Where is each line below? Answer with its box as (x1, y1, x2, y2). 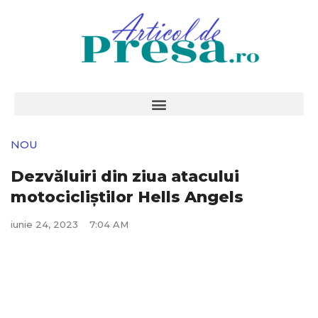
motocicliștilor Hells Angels (11, 187, 243, 207)
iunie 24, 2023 (11, 219, 78, 230)
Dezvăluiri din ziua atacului (11, 167, 239, 186)
